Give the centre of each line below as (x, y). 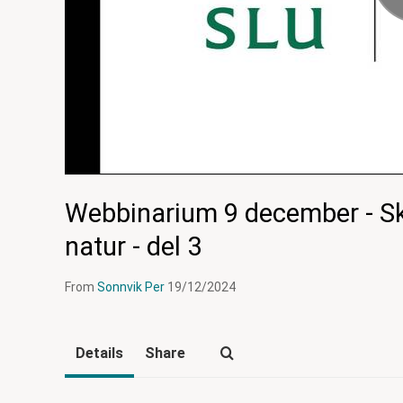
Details (99, 354)
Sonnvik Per (131, 287)
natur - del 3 (133, 247)
